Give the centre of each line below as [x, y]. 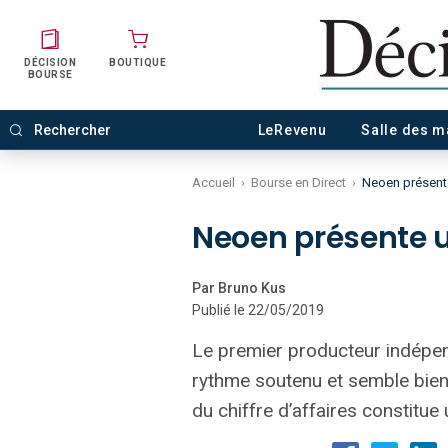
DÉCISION [50, 62]
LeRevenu [292, 130]
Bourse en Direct [298, 182]
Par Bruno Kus [239, 288]
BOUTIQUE [137, 62]
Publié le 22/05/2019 [258, 310]
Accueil [213, 182]
